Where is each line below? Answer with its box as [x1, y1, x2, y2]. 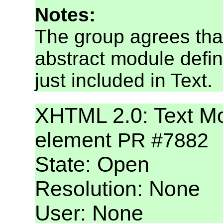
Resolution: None [35, 177, 200, 201]
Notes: [35, 4, 96, 26]
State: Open [35, 152, 149, 177]
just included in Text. [35, 70, 213, 92]
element [35, 128, 117, 152]
